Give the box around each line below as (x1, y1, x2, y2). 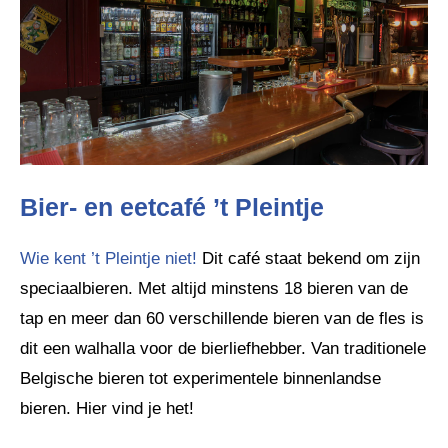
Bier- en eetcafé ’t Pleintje (20, 193, 324, 222)
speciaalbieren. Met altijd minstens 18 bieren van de (20, 279, 408, 299)
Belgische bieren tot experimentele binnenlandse (20, 369, 381, 389)
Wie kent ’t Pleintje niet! (20, 249, 197, 269)
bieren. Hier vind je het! (20, 399, 199, 419)
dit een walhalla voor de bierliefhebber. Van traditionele (20, 339, 426, 359)
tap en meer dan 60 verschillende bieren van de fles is (20, 309, 424, 329)
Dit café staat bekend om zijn (197, 249, 420, 269)
